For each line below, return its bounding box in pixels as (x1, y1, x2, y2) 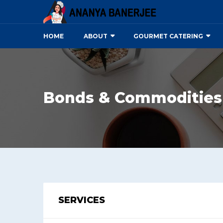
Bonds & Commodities (43, 89, 222, 107)
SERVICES (58, 195, 105, 206)
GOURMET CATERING (133, 32, 203, 40)
